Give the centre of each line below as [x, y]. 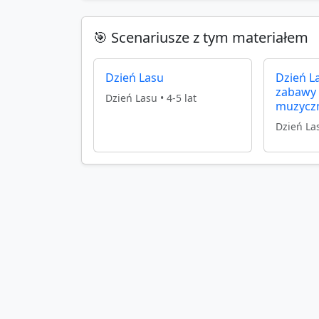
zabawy [296, 91]
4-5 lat [182, 98]
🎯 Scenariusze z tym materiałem [201, 37]
